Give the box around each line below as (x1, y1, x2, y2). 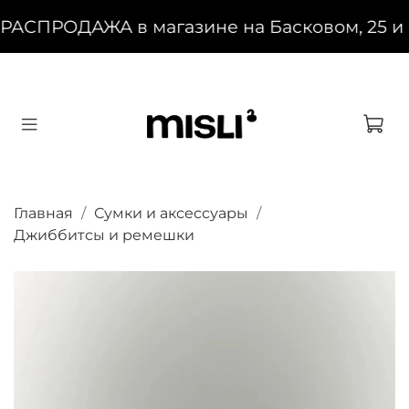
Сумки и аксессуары (94, 204, 248, 223)
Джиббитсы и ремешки (14, 226, 194, 245)
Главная (14, 204, 73, 223)
